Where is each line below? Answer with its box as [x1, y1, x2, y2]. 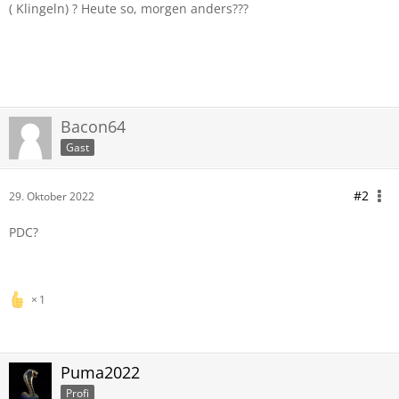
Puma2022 [61, 362, 140, 383]
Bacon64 [61, 116, 126, 137]
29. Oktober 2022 [9, 189, 94, 204]
